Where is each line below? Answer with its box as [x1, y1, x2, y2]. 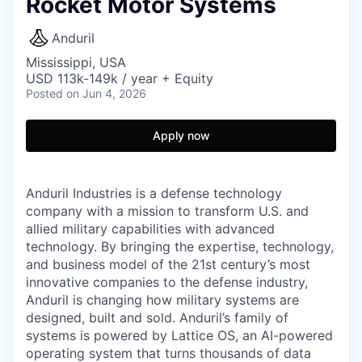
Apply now [152, 128, 210, 142]
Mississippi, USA [26, 54, 126, 70]
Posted [26, 86, 63, 100]
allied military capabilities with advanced [26, 221, 275, 237]
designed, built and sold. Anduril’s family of [26, 309, 288, 326]
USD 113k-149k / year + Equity [26, 70, 213, 86]
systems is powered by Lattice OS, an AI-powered [26, 327, 333, 343]
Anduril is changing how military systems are [26, 292, 299, 308]
